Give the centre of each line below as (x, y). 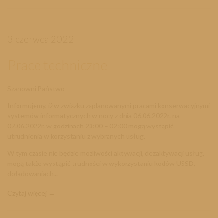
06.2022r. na (161, 116)
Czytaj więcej (27, 193)
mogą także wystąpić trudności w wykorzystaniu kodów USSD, (101, 163)
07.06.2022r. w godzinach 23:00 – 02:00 (67, 126)
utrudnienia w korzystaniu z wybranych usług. (78, 136)
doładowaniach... (33, 174)
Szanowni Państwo (36, 89)
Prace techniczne (57, 65)
